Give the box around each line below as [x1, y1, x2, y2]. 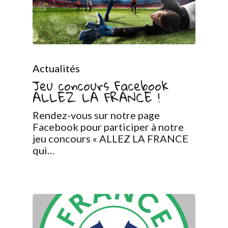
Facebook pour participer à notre [33, 120, 184, 133]
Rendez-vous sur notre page [33, 108, 160, 121]
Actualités [33, 62, 80, 74]
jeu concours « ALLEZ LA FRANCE [33, 132, 188, 145]
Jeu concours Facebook [33, 73, 168, 98]
